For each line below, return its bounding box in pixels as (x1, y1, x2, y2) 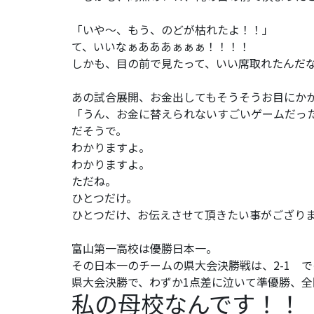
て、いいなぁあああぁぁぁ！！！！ (71, 37, 250, 55)
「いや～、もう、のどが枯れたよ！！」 (71, 20, 273, 38)
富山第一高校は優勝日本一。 (71, 239, 217, 257)
